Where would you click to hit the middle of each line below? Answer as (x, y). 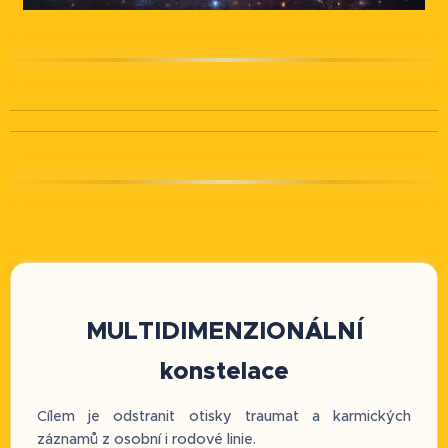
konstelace (224, 370)
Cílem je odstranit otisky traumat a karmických (224, 416)
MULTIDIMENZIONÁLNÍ (224, 330)
